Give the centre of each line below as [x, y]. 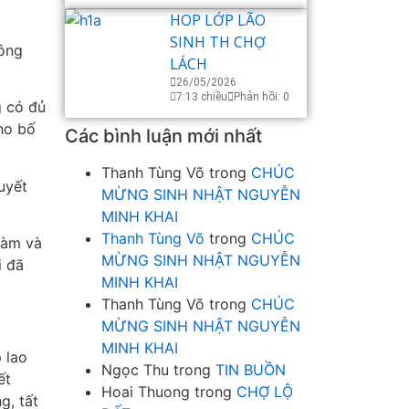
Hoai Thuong [146, 392]
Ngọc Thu [135, 370]
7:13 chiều [202, 97]
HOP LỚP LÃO [218, 21]
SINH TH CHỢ [218, 42]
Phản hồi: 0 [262, 97]
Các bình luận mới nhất [163, 136]
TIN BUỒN [251, 370]
